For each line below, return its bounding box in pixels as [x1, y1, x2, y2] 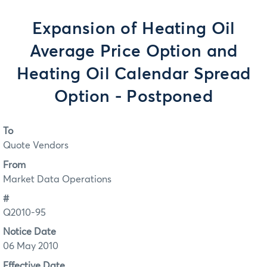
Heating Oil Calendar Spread [16, 66, 251, 83]
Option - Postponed [54, 89, 213, 105]
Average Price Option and [29, 44, 238, 60]
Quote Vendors [3, 141, 69, 151]
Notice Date [3, 227, 56, 237]
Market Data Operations [3, 174, 111, 184]
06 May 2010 [3, 241, 58, 252]
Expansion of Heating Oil [32, 21, 235, 38]
